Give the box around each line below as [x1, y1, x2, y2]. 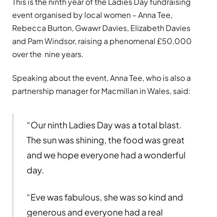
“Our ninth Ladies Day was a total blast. [26, 119, 182, 131]
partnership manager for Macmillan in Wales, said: [12, 86, 191, 96]
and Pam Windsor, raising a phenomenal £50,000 [12, 36, 192, 46]
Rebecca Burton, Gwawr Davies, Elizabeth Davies [12, 23, 190, 33]
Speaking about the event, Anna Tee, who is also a [12, 73, 191, 83]
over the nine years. [12, 49, 84, 60]
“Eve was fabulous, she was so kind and [26, 191, 183, 203]
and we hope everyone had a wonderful [26, 149, 186, 161]
